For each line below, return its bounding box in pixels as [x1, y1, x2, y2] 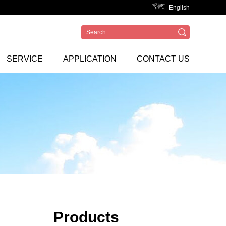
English [169, 4, 190, 11]
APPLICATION [63, 54, 117, 63]
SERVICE [7, 54, 43, 63]
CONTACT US [137, 54, 190, 63]
